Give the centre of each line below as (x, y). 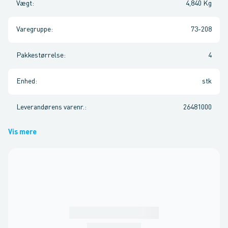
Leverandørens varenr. (50, 107)
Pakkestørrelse (40, 55)
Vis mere (22, 132)
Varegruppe (34, 30)
